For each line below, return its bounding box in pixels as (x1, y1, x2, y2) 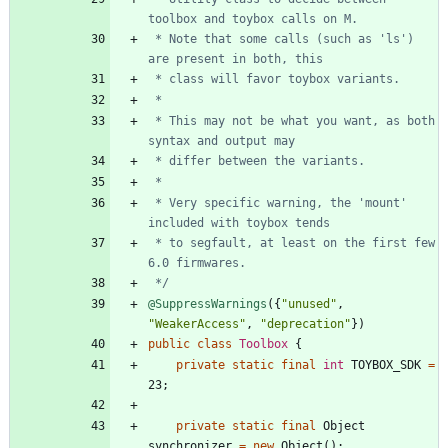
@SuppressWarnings (148, 296, 267, 311)
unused (288, 296, 330, 311)
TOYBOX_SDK (351, 357, 421, 372)
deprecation (267, 316, 344, 331)
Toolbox (239, 336, 288, 351)
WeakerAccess (155, 316, 239, 331)
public (148, 336, 190, 351)
